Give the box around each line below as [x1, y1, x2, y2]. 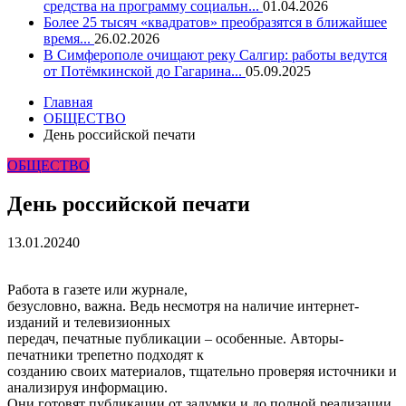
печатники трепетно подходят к [7, 346, 204, 362]
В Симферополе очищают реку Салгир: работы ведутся [43, 47, 387, 63]
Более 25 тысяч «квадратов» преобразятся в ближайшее [43, 14, 387, 30]
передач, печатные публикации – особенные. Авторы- [7, 330, 343, 346]
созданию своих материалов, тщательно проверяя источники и [7, 362, 397, 379]
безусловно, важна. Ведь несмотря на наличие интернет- [7, 297, 359, 314]
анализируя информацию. [7, 379, 168, 395]
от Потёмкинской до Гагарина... [43, 63, 246, 79]
